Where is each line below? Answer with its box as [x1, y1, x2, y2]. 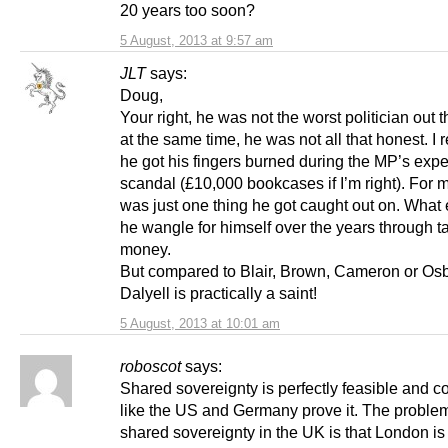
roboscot [120, 356, 181, 375]
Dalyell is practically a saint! [120, 283, 317, 302]
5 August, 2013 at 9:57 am [120, 32, 273, 48]
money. [120, 239, 171, 258]
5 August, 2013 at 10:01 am [120, 315, 280, 331]
